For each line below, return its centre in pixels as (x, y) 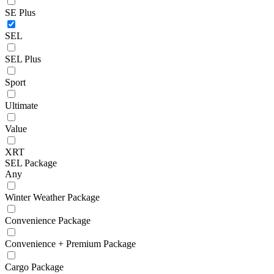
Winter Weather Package (52, 197)
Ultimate (21, 105)
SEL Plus (23, 59)
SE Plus (20, 12)
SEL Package (31, 163)
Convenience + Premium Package (70, 243)
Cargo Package (34, 267)
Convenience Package (48, 220)
